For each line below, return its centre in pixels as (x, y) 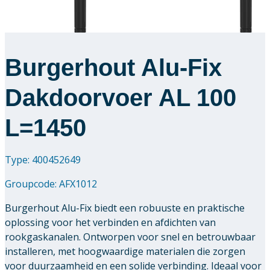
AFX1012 (78, 184)
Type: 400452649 (43, 159)
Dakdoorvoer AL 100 (121, 97)
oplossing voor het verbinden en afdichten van (110, 222)
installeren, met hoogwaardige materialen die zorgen (125, 251)
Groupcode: (32, 184)
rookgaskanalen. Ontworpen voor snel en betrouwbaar (130, 237)
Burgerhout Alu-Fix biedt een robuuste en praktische (125, 208)
